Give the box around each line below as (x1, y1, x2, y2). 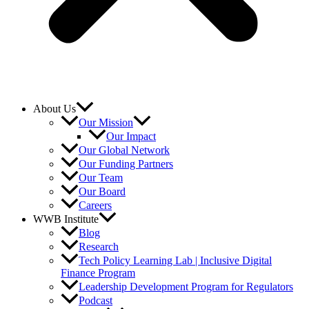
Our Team (79, 171, 123, 183)
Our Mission (79, 116, 133, 128)
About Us (33, 102, 76, 114)
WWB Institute (33, 213, 99, 226)
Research (79, 241, 119, 253)
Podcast (79, 295, 112, 307)
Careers (79, 199, 112, 212)
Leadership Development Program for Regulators (79, 281, 293, 293)
